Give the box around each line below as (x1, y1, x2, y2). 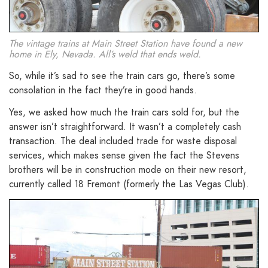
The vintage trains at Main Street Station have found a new (9, 36, 242, 51)
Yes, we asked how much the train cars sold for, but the (9, 105, 239, 119)
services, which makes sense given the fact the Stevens (9, 148, 239, 162)
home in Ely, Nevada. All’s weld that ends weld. (9, 47, 201, 62)
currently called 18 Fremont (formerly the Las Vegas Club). (9, 176, 249, 191)
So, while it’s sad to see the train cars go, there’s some (9, 69, 235, 83)
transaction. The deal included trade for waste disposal (9, 133, 237, 148)
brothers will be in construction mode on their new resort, (9, 162, 246, 176)
